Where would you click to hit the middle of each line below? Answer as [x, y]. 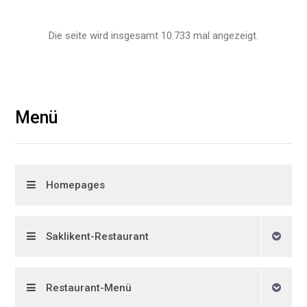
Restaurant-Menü [89, 288]
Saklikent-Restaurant [98, 236]
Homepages [76, 185]
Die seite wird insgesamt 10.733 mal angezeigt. [153, 35]
